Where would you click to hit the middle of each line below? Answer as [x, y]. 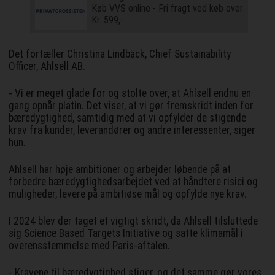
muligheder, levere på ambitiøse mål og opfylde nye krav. [128, 194]
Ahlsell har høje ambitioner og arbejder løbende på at [120, 169]
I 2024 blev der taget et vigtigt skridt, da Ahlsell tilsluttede [134, 221]
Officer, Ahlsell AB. [47, 66]
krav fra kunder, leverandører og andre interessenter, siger [132, 130]
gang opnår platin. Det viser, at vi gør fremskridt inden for [131, 105]
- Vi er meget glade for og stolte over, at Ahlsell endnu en [130, 93]
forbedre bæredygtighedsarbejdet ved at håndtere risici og [134, 181]
